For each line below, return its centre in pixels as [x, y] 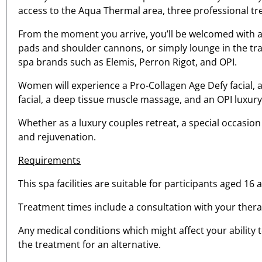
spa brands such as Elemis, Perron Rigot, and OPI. [127, 62]
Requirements [49, 161]
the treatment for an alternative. [89, 245]
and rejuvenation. [57, 137]
